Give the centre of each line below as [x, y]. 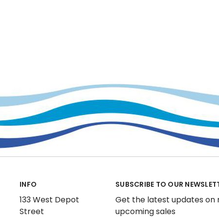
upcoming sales [145, 211]
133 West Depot [49, 200]
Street [32, 211]
